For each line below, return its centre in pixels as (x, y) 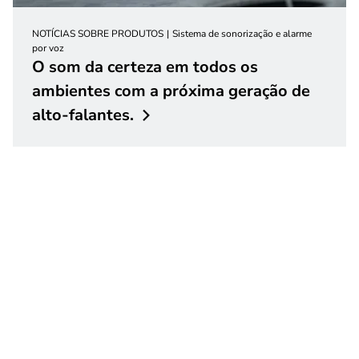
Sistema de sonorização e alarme (242, 33)
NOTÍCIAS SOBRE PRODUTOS (98, 33)
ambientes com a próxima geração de (171, 91)
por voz (48, 48)
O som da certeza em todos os (145, 67)
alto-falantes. (83, 115)
